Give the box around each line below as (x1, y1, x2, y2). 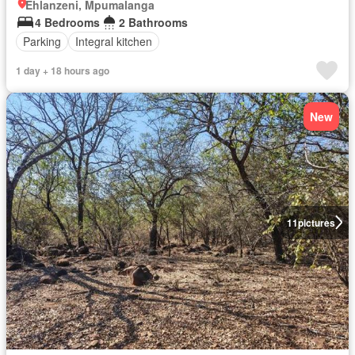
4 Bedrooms (35, 13, 100, 30)
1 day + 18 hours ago (16, 63, 109, 78)
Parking (23, 33, 61, 49)
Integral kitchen (75, 33, 152, 49)
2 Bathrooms (119, 13, 188, 30)
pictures (297, 215, 335, 230)
